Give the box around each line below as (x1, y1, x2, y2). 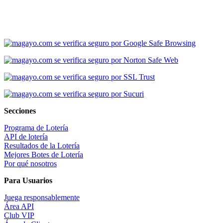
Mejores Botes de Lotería (4, 150, 83, 159)
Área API (4, 202, 34, 211)
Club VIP (4, 211, 34, 220)
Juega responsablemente (4, 193, 80, 202)
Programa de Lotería (4, 123, 68, 132)
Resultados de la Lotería (4, 141, 80, 150)
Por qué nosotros (4, 159, 57, 168)
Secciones (4, 107, 36, 115)
